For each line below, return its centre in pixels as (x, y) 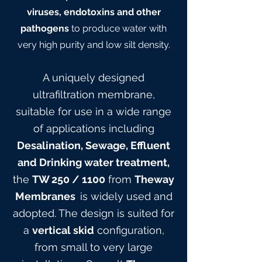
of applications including (94, 128)
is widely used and (126, 196)
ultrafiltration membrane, (94, 94)
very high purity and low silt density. (94, 45)
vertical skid (63, 230)
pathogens (45, 28)
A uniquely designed (94, 77)
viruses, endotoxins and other (94, 12)
